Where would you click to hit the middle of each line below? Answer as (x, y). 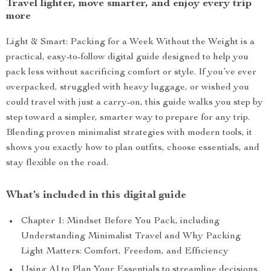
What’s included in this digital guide (96, 195)
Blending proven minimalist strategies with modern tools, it (129, 133)
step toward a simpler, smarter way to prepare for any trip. (128, 118)
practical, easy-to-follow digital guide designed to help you (127, 57)
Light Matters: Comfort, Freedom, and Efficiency (125, 252)
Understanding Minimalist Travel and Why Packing (131, 237)
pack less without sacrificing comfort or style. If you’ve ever (131, 73)
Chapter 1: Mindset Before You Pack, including (120, 221)
